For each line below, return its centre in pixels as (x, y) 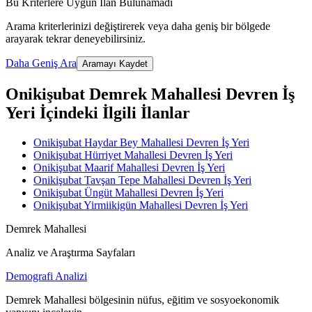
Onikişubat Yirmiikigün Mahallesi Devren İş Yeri (141, 205)
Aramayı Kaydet (115, 64)
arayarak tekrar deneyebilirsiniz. (76, 39)
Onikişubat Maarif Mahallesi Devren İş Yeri (129, 168)
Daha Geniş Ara (41, 63)
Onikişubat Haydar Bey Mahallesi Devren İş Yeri (141, 143)
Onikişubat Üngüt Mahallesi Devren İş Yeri (128, 193)
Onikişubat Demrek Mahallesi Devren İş (150, 94)
